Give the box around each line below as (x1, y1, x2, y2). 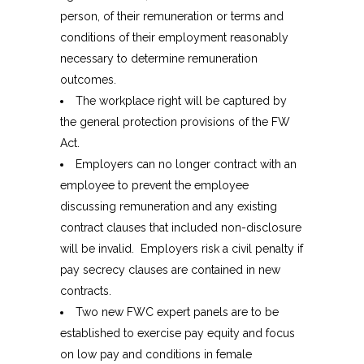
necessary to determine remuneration (60, 52, 258, 66)
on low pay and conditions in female (60, 348, 252, 362)
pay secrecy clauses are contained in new (60, 263, 280, 277)
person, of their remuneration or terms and (60, 10, 284, 24)
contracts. (60, 284, 111, 298)
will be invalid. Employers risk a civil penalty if (60, 242, 303, 256)
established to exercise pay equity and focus (60, 327, 295, 340)
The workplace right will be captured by (76, 94, 287, 108)
